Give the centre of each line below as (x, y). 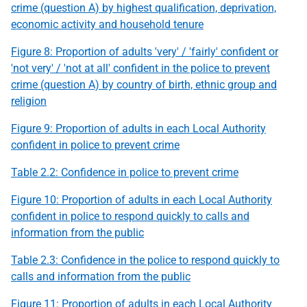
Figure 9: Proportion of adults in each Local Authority (138, 128)
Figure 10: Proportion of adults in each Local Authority (142, 199)
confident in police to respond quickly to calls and (130, 216)
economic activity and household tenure (107, 24)
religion (29, 101)
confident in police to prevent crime (95, 145)
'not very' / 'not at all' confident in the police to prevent (140, 68)
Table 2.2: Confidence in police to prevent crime (125, 172)
